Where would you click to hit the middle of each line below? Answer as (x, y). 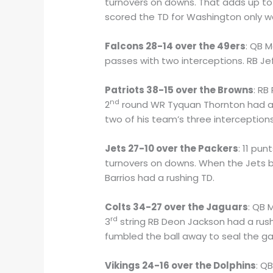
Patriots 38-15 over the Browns (179, 90)
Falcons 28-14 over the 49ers (175, 46)
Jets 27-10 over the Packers (172, 148)
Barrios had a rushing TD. (160, 177)
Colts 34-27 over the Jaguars (177, 207)
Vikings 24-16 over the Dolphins (181, 265)
